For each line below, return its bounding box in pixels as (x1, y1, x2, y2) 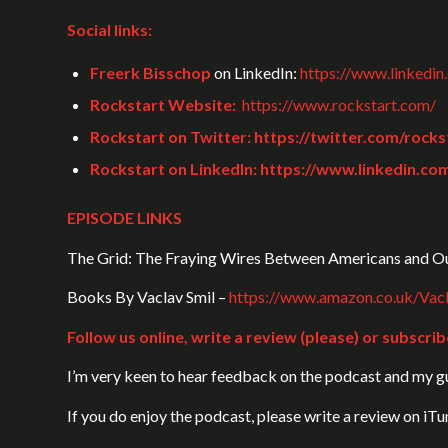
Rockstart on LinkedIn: (90, 158, 260, 178)
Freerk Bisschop (90, 62, 214, 82)
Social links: (67, 20, 155, 40)
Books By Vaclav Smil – (67, 287, 229, 307)
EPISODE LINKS (67, 207, 182, 227)
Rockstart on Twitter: (90, 126, 254, 146)
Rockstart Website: (90, 94, 236, 114)
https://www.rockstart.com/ (242, 94, 436, 114)
